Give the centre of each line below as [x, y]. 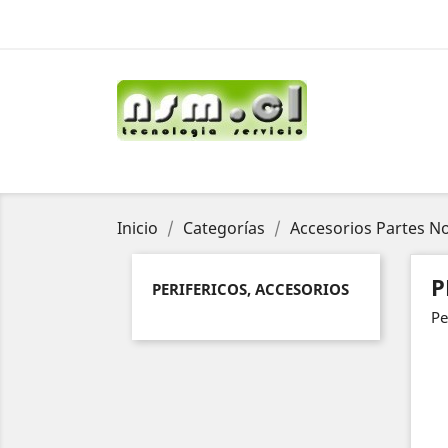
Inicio [137, 228]
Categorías [224, 228]
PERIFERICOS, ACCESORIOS [250, 289]
